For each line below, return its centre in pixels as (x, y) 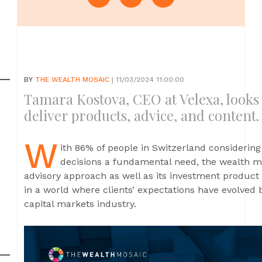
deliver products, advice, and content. (142, 115)
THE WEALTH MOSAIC (72, 80)
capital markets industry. (80, 204)
